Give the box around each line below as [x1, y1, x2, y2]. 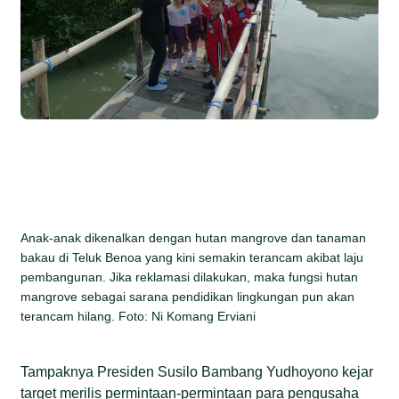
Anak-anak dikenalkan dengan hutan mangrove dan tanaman [20, 230, 367, 245]
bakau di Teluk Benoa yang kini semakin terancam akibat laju [20, 249, 364, 265]
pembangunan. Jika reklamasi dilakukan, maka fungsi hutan [20, 269, 359, 284]
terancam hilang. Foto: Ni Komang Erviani [20, 308, 256, 323]
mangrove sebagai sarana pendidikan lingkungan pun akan [20, 289, 355, 304]
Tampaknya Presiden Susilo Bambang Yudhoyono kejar [20, 363, 374, 379]
